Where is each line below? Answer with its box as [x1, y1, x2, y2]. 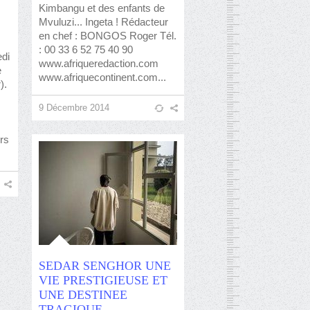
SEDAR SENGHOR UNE [39, 259, 171, 273]
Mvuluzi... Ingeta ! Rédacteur [39, 16, 168, 28]
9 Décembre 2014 [39, 102, 109, 113]
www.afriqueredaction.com [39, 57, 158, 69]
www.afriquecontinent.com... [39, 71, 166, 83]
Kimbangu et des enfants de [39, 2, 165, 14]
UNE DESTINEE [39, 288, 127, 302]
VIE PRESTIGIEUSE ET [39, 273, 167, 287]
